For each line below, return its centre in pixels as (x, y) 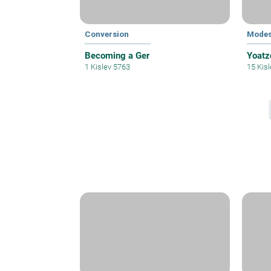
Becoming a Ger (117, 56)
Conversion (107, 34)
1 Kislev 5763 (107, 67)
